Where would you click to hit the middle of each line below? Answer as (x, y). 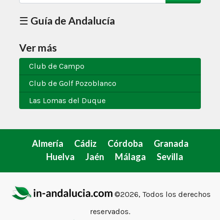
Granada (171, 144)
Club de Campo (57, 66)
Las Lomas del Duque (67, 101)
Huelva (60, 157)
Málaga (130, 157)
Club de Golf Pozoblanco (73, 83)
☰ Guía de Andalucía (67, 21)
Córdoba (125, 144)
